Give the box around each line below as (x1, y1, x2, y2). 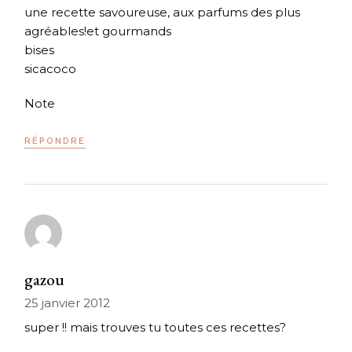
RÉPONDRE (24, 136, 86, 147)
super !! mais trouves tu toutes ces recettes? (24, 320, 287, 335)
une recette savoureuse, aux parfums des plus (24, 5, 301, 20)
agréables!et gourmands (24, 24, 172, 39)
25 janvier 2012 (24, 295, 111, 311)
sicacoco (24, 61, 77, 77)
